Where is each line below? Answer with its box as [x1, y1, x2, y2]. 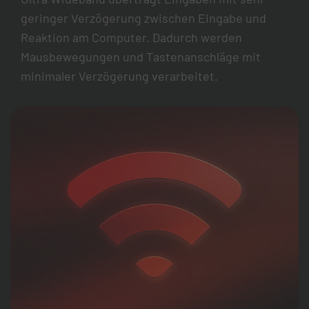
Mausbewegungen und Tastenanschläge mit [21, 48, 261, 64]
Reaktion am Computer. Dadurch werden [21, 29, 242, 45]
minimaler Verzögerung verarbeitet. [21, 68, 218, 83]
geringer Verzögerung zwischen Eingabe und [21, 10, 266, 26]
